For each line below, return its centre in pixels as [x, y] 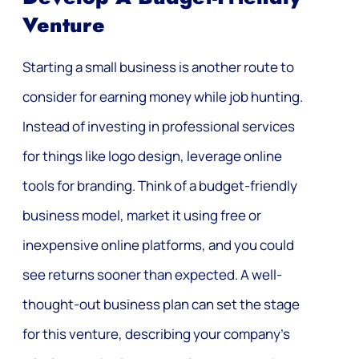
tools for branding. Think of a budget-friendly [160, 185]
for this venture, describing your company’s [156, 333]
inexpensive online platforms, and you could [158, 244]
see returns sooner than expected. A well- [152, 274]
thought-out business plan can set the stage [161, 304]
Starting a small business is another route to [158, 67]
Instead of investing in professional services [159, 126]
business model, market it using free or [142, 215]
